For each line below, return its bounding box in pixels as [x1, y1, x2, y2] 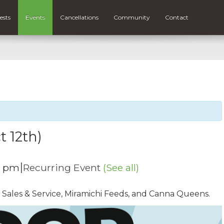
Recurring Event [23, 161, 103, 173]
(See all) [103, 161, 139, 173]
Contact [165, 13, 189, 21]
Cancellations [60, 13, 99, 21]
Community [113, 13, 150, 21]
